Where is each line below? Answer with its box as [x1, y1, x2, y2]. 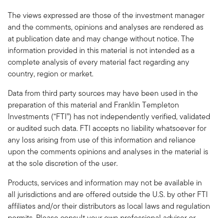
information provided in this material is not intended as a [8, 44, 195, 56]
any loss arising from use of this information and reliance [8, 134, 196, 145]
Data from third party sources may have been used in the [8, 87, 198, 99]
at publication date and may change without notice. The [8, 33, 194, 44]
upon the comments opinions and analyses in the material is [8, 145, 208, 157]
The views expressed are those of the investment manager [8, 9, 204, 21]
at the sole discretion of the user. [8, 157, 118, 169]
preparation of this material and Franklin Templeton [8, 99, 179, 110]
